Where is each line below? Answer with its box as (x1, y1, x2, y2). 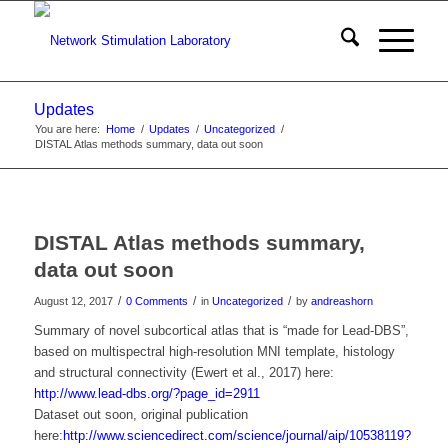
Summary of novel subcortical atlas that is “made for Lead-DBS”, (33, 323, 409, 338)
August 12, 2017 (33, 295, 113, 307)
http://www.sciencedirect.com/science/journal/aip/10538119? (62, 428, 411, 443)
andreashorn (310, 295, 373, 307)
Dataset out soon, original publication (33, 407, 248, 422)
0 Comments (125, 295, 188, 307)
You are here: (34, 123, 100, 135)
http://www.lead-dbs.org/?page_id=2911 (33, 386, 260, 401)
